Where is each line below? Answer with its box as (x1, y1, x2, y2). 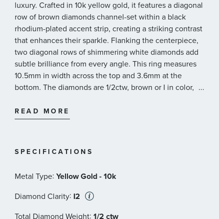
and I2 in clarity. (15, 93, 68, 105)
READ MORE (15, 106, 70, 116)
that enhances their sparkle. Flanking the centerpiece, (15, 34, 198, 46)
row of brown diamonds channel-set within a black (15, 11, 186, 22)
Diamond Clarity (15, 190, 69, 202)
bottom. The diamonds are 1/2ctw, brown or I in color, (15, 81, 194, 93)
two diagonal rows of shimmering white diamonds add (15, 46, 198, 58)
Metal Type (15, 171, 52, 182)
